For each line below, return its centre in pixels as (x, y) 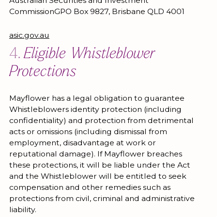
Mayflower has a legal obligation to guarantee (97, 98)
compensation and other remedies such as (90, 187)
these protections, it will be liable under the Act (100, 165)
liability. (23, 210)
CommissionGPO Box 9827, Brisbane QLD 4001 (97, 11)
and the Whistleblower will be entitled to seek (98, 176)
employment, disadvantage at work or (82, 143)
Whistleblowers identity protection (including (95, 109)
